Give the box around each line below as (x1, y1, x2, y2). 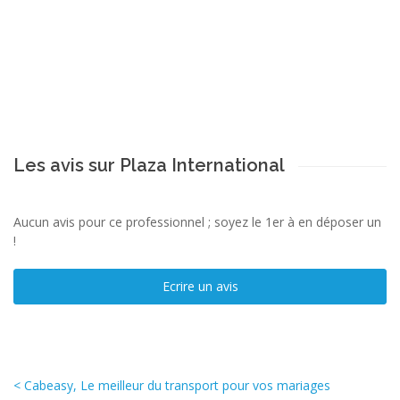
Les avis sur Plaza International (13, 154, 285, 176)
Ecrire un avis (162, 277, 238, 295)
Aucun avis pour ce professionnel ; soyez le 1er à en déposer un (13, 212, 381, 230)
